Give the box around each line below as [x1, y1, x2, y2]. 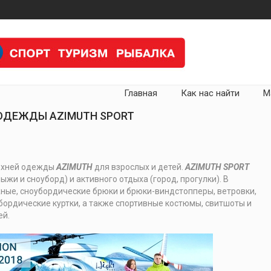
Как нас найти [181, 88, 240, 99]
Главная [124, 88, 157, 99]
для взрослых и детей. [93, 162, 185, 172]
